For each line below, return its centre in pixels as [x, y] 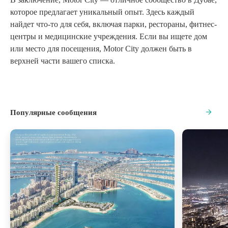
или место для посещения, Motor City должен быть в [101, 48]
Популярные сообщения [53, 112]
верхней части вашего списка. [63, 61]
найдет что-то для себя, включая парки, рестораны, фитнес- [113, 24]
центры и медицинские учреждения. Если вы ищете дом [109, 36]
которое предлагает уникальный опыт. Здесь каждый [102, 12]
